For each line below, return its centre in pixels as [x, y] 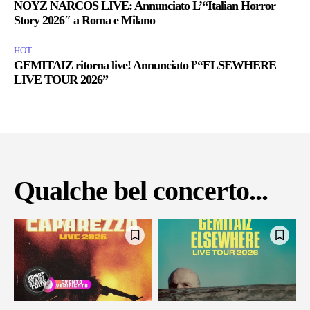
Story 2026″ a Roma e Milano [84, 20]
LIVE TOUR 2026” [61, 79]
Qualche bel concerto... [141, 190]
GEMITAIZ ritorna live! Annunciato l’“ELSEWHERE [145, 65]
